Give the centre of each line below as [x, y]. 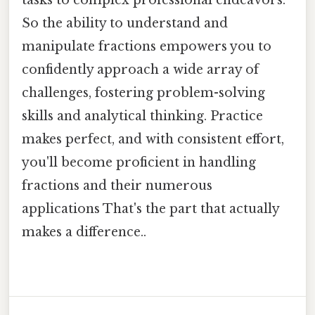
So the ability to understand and [125, 23]
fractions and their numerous [117, 185]
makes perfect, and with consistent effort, [153, 139]
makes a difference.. [84, 232]
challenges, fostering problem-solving [143, 92]
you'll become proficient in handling [139, 162]
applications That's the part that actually [150, 208]
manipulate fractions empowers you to [147, 46]
